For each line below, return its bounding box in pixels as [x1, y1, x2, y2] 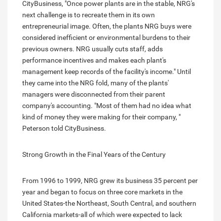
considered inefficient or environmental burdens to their [22, 34, 190, 42]
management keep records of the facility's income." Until [22, 68, 191, 76]
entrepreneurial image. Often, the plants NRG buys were [22, 22, 191, 31]
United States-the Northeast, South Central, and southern [22, 199, 196, 208]
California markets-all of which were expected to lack [22, 211, 182, 219]
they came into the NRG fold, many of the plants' [22, 79, 169, 87]
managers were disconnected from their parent [22, 90, 165, 99]
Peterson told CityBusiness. [22, 124, 106, 133]
